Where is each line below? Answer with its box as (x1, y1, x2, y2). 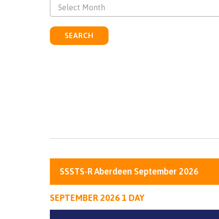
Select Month (58, 3, 105, 12)
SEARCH (65, 31, 94, 40)
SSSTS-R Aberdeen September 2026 (60, 166, 198, 177)
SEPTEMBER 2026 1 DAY (50, 193, 144, 203)
